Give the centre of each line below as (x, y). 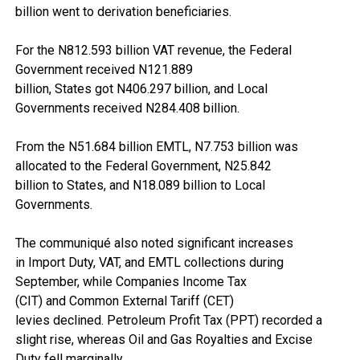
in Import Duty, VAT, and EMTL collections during (149, 263)
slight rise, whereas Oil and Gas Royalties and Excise (164, 340)
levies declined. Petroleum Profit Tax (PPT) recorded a (168, 321)
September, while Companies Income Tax (131, 282)
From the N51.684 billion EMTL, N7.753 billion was (156, 147)
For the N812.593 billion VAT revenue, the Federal (153, 51)
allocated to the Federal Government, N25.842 (143, 166)
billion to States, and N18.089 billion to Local (140, 186)
